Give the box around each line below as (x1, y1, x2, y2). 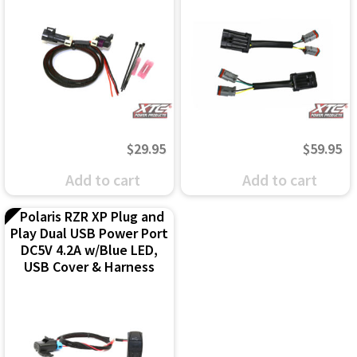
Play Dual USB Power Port (10, 223, 168, 242)
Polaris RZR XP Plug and (20, 206, 165, 226)
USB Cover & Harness (23, 257, 155, 276)
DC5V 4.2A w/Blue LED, (20, 240, 158, 259)
